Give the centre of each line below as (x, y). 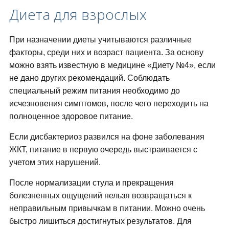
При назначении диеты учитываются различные (100, 40)
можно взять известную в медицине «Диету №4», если (112, 65)
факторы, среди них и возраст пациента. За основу (106, 53)
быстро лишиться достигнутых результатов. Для (100, 221)
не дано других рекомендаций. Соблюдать (89, 78)
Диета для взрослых (78, 15)
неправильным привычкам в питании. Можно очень (107, 209)
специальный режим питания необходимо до (94, 91)
